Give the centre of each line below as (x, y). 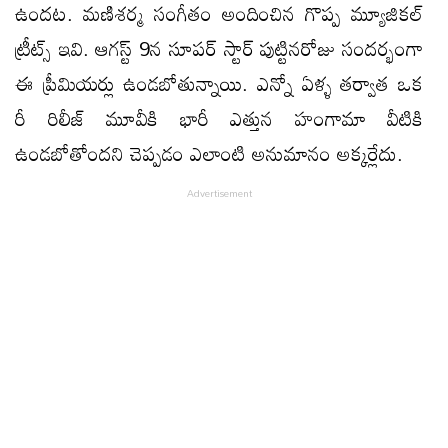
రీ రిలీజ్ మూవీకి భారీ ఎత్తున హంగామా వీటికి (219, 117)
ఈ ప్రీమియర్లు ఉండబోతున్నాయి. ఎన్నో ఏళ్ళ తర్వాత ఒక (219, 82)
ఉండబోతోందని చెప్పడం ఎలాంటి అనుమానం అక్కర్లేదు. (209, 152)
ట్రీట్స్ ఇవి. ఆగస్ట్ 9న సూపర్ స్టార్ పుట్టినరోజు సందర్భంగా (219, 47)
